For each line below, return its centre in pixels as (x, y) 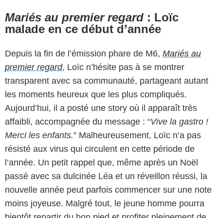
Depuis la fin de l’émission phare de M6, (84, 53)
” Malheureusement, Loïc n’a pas (137, 135)
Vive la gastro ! (179, 121)
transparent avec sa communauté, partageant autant (107, 81)
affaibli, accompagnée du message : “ (78, 121)
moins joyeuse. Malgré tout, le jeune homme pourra (105, 203)
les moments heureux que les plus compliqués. (96, 94)
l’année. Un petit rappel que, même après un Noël (101, 162)
